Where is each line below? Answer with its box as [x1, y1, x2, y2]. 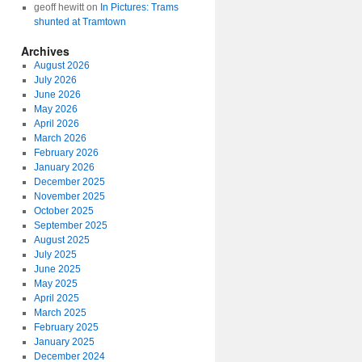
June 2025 [33, 263, 81, 275]
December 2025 [33, 176, 105, 187]
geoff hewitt [33, 2, 84, 13]
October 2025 [33, 205, 94, 217]
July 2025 [33, 249, 77, 260]
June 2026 [33, 89, 81, 100]
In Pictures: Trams [99, 2, 179, 13]
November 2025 [33, 191, 105, 202]
